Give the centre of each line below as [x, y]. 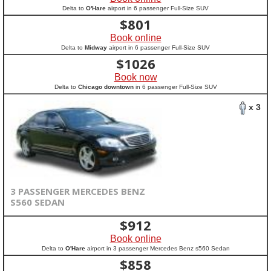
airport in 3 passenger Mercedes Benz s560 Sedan [157, 248]
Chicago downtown [106, 87]
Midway [96, 47]
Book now [135, 77]
